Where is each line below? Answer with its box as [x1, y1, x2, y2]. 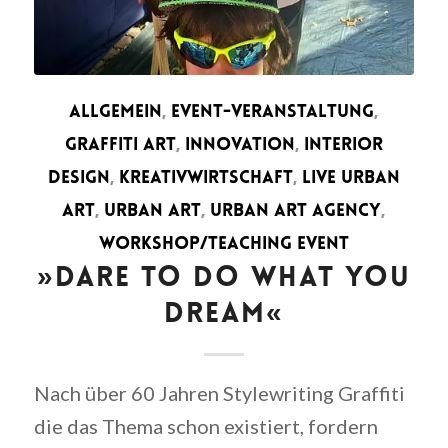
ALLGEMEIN [69, 102, 163, 122]
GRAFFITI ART [64, 135, 176, 155]
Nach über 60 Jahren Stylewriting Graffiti [33, 380, 405, 405]
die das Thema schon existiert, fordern [33, 413, 378, 438]
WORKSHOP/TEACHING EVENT [98, 234, 349, 254]
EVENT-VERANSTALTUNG [171, 102, 375, 122]
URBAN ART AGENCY [210, 201, 382, 221]
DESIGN [47, 168, 110, 188]
